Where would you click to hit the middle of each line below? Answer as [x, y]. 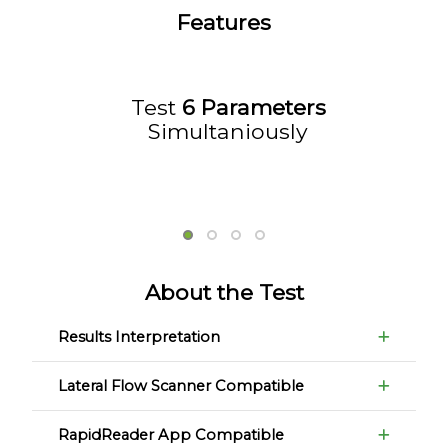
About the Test [224, 291]
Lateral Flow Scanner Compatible [181, 385]
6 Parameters [253, 106]
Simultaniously [228, 130]
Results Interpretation [139, 336]
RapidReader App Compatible [171, 434]
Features [224, 21]
